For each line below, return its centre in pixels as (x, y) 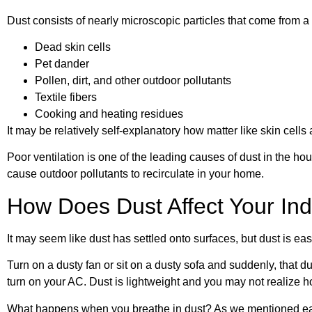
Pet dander (62, 63)
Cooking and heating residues (109, 114)
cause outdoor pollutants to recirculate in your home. (138, 174)
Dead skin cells (73, 47)
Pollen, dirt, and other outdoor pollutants (133, 80)
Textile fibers (66, 97)
